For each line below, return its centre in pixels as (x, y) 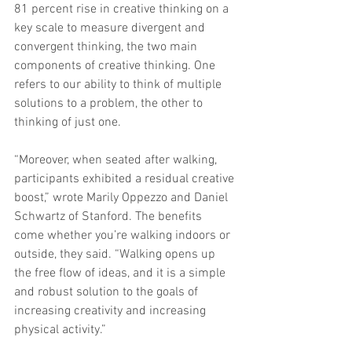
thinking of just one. (68, 123)
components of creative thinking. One (116, 66)
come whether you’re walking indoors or (124, 236)
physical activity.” (60, 330)
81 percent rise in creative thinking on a (123, 10)
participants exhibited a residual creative (126, 180)
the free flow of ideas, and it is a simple (121, 274)
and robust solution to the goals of (108, 293)
